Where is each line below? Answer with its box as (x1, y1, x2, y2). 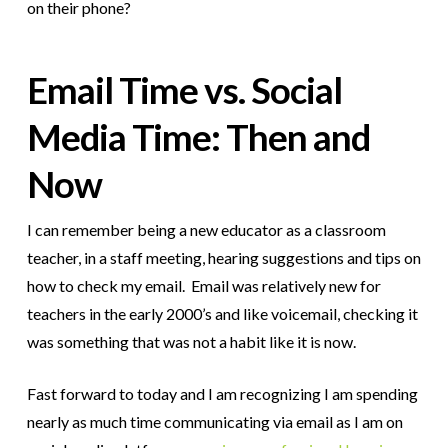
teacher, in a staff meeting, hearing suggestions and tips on (26, 247, 421, 267)
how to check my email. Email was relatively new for (26, 275, 381, 295)
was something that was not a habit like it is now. (26, 331, 356, 351)
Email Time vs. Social (26, 68, 342, 113)
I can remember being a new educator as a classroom (26, 219, 386, 239)
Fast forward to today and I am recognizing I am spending (26, 383, 418, 403)
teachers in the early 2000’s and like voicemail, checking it (26, 303, 418, 323)
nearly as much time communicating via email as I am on (26, 411, 403, 431)
